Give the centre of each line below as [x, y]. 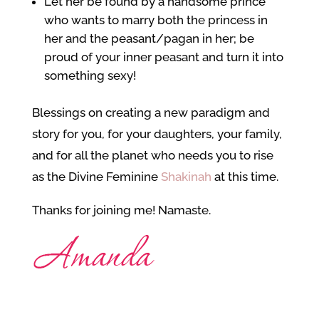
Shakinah [186, 177]
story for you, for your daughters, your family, [157, 134]
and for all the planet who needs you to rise [152, 155]
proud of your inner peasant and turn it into [163, 57]
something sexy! [90, 75]
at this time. [245, 177]
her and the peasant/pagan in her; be [149, 38]
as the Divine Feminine [96, 177]
